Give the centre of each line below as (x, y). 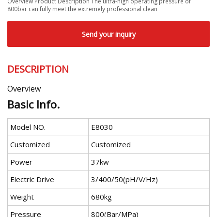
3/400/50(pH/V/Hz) (124, 179)
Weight (22, 197)
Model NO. (28, 127)
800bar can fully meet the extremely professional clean (82, 9)
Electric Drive (32, 179)
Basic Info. (33, 104)
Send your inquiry (108, 34)
